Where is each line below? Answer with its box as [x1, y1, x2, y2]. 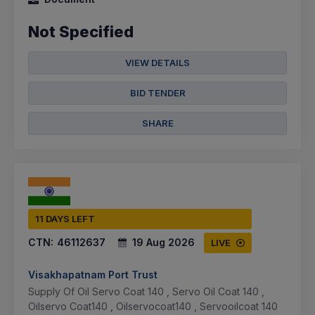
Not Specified [28, 22, 134, 41]
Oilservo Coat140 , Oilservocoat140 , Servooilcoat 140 [28, 300, 278, 313]
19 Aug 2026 [132, 236, 195, 249]
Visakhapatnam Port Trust [28, 269, 157, 281]
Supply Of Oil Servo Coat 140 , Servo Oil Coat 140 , [28, 285, 264, 298]
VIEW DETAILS [125, 57, 190, 68]
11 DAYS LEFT [35, 213, 95, 225]
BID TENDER [129, 87, 186, 98]
